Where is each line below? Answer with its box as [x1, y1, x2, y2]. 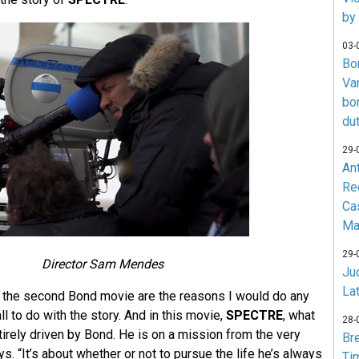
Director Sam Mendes [41, 256, 163, 272]
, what [282, 308, 315, 324]
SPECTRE [225, 308, 283, 324]
